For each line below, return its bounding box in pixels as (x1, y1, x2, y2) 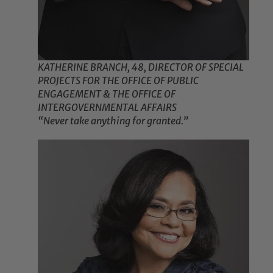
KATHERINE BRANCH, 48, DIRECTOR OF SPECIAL (38, 61, 244, 74)
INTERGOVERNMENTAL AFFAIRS (38, 101, 177, 114)
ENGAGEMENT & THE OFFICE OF (38, 88, 176, 101)
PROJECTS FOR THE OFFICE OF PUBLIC (38, 74, 199, 87)
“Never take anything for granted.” (38, 115, 189, 127)
